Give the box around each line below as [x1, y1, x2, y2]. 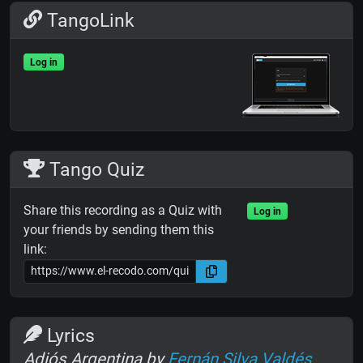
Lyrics [42, 323, 96, 347]
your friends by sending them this [23, 221, 214, 237]
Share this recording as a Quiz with [23, 202, 222, 218]
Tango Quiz [45, 157, 145, 181]
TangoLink [42, 8, 135, 32]
